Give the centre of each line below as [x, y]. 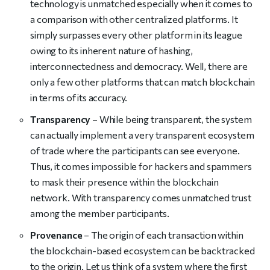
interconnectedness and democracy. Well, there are [139, 66]
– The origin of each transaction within [163, 235]
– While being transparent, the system [172, 119]
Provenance [56, 235]
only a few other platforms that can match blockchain [143, 82]
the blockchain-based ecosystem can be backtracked [143, 250]
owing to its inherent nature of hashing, [112, 50]
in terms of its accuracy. [79, 97]
